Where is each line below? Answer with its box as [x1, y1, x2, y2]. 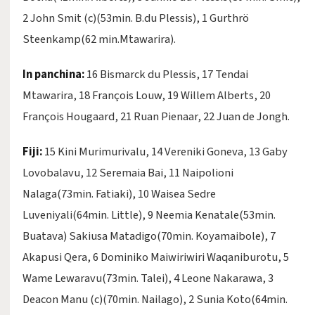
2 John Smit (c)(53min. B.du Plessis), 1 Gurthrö [22, 10, 249, 27]
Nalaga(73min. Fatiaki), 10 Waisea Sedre [22, 186, 216, 202]
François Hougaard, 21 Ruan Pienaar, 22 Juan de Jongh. [22, 108, 290, 125]
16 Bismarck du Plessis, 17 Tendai [84, 66, 248, 83]
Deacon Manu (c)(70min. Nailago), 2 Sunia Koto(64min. [22, 291, 288, 308]
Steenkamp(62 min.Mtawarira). [22, 31, 176, 48]
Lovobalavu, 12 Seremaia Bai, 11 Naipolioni [22, 165, 233, 181]
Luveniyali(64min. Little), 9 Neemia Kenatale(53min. [22, 207, 276, 224]
